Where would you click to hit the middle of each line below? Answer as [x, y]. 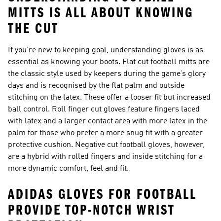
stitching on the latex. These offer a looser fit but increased [109, 98]
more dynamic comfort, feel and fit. [68, 169]
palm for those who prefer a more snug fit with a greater [105, 133]
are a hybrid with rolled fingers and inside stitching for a [105, 157]
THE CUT [33, 29]
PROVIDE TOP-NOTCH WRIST [92, 210]
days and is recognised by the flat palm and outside [96, 86]
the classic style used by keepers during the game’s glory [107, 74]
